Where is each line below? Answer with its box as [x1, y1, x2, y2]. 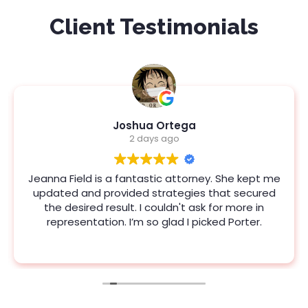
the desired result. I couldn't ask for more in [44, 199, 264, 214]
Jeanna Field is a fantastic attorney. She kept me [27, 170, 280, 186]
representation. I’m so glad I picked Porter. [46, 214, 262, 229]
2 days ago [129, 131, 179, 145]
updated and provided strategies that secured [32, 185, 276, 200]
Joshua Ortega [112, 118, 196, 133]
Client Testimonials [49, 13, 258, 39]
